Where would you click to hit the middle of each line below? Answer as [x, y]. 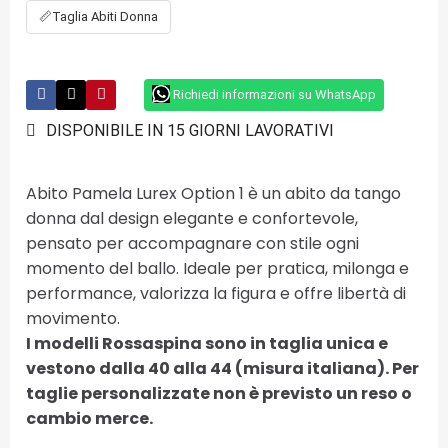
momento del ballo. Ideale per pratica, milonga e [217, 268]
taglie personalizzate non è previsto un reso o [219, 393]
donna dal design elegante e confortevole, [192, 218]
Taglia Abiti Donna [105, 16]
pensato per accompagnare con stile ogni [192, 243]
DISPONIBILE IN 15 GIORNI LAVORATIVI [190, 130]
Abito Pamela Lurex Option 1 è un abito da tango [213, 193]
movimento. [75, 318]
